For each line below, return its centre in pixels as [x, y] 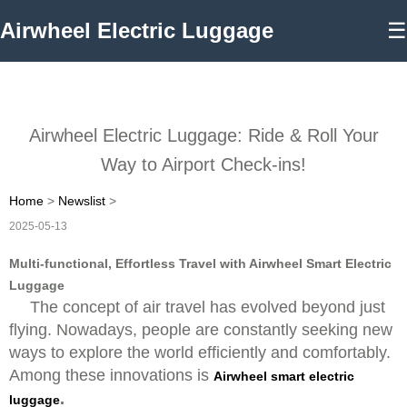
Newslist [82, 201]
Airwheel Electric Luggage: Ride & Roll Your [203, 135]
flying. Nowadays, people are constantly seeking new [201, 330]
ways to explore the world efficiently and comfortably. [200, 352]
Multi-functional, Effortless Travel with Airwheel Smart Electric [200, 263]
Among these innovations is [111, 375]
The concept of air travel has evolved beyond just [208, 307]
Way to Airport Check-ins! [203, 164]
